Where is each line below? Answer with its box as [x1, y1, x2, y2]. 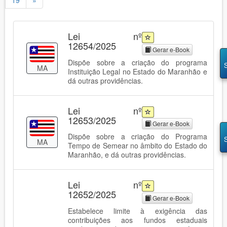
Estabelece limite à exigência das [68, 205, 207, 216]
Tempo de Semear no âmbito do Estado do [68, 140, 207, 151]
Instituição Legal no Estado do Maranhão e [68, 66, 207, 77]
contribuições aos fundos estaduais [68, 214, 207, 225]
